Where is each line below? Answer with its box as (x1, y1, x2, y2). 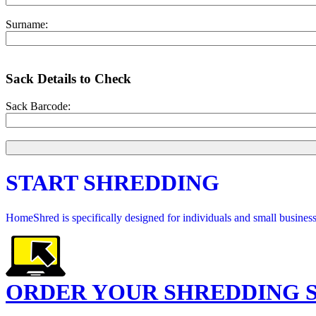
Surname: (6, 18, 48, 30)
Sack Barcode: (6, 100, 71, 112)
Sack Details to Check (6, 71, 131, 87)
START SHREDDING (6, 170, 219, 196)
